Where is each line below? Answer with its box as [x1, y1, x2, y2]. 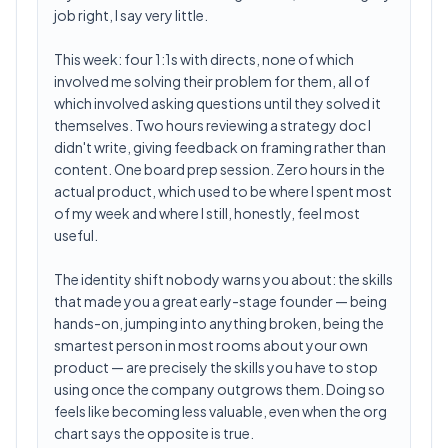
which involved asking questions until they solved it [54, 94, 381, 112]
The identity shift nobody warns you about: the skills [54, 270, 393, 288]
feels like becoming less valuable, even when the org [54, 402, 387, 420]
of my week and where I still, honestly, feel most [54, 204, 360, 222]
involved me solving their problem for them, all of [54, 72, 370, 90]
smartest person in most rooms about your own [54, 336, 368, 354]
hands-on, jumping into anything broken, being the [54, 314, 384, 332]
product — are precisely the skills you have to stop [54, 358, 378, 376]
